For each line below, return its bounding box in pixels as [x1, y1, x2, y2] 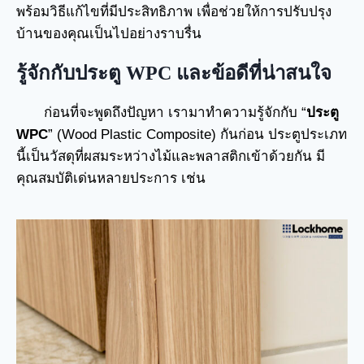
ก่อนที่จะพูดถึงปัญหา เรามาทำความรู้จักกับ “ [44, 104, 306, 120]
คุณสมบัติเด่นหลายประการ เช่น [16, 170, 206, 186]
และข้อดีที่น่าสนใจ [176, 62, 331, 84]
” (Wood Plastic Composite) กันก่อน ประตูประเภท [48, 126, 347, 142]
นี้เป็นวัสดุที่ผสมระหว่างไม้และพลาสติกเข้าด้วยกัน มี [16, 148, 325, 164]
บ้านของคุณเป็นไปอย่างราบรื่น [16, 25, 201, 41]
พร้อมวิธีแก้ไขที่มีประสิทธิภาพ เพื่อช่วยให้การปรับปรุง [16, 3, 331, 19]
